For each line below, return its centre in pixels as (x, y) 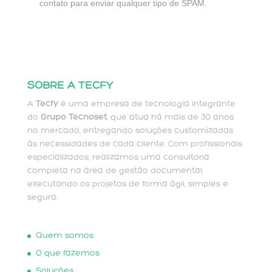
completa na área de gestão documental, (115, 171)
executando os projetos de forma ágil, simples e (127, 185)
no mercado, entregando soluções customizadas (130, 131)
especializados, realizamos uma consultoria (118, 158)
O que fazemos (67, 254)
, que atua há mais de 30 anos (170, 118)
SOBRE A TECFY (70, 86)
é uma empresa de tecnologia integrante (147, 104)
